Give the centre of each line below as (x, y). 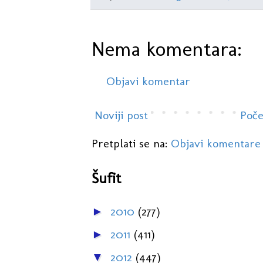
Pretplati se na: (131, 144)
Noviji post (121, 115)
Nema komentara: (166, 49)
